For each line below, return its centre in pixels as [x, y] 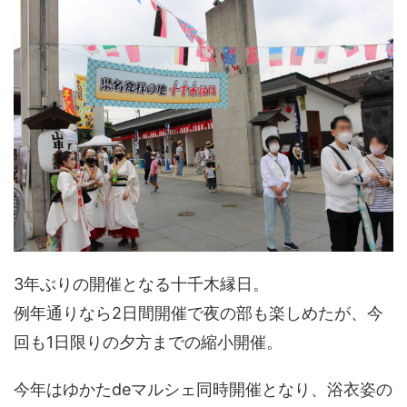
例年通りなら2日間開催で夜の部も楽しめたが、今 [199, 313]
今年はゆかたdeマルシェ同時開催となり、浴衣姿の [203, 389]
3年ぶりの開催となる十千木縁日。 [141, 283]
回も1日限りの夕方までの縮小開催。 [148, 342]
